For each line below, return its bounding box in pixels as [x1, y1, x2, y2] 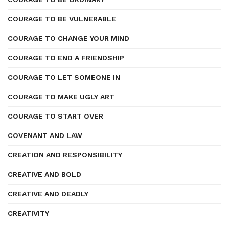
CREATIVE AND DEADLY [8, 190, 88, 198]
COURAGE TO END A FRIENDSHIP [8, 54, 124, 62]
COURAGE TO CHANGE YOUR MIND [8, 34, 129, 42]
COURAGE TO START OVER [8, 112, 103, 120]
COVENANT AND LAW [8, 131, 82, 140]
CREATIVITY [8, 209, 49, 217]
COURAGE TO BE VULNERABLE [8, 15, 116, 23]
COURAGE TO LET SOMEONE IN [8, 73, 120, 81]
